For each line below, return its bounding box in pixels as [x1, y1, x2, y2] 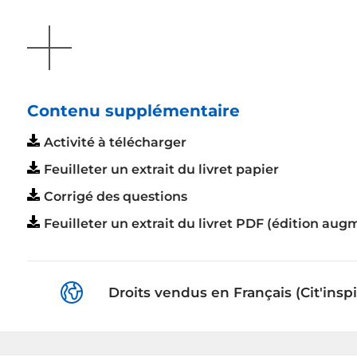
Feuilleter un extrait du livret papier [44, 161, 279, 177]
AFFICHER [26, 25, 93, 41]
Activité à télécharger [44, 134, 186, 150]
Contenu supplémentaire [27, 100, 240, 120]
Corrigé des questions [44, 188, 187, 204]
